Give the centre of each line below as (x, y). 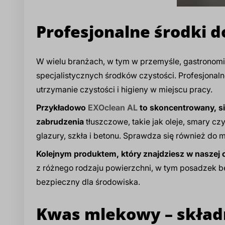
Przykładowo (62, 107)
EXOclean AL (113, 107)
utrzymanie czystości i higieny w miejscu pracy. (124, 89)
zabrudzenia (60, 121)
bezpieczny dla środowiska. (88, 182)
